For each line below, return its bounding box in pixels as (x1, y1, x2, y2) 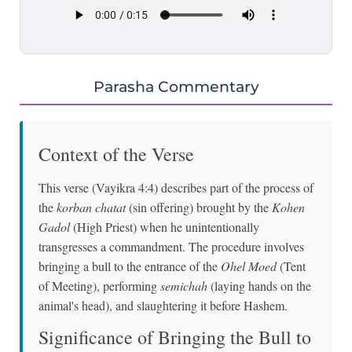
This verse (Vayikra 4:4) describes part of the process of (38, 178, 313, 196)
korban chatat (57, 198, 126, 215)
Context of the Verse (38, 141, 194, 167)
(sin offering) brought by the (126, 198, 272, 215)
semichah (160, 277, 207, 294)
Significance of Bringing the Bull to (38, 324, 311, 350)
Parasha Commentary (93, 76, 259, 96)
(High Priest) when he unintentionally (70, 218, 259, 235)
